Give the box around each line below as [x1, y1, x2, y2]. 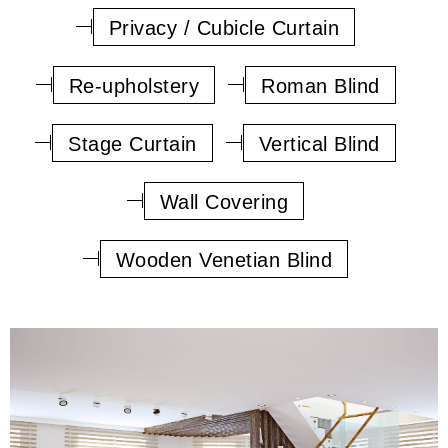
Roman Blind [261, 74, 380, 97]
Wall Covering [159, 190, 289, 213]
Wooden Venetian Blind [115, 248, 333, 271]
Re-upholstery [68, 74, 199, 97]
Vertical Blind [258, 132, 380, 155]
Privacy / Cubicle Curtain [108, 16, 340, 39]
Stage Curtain [68, 132, 197, 155]
